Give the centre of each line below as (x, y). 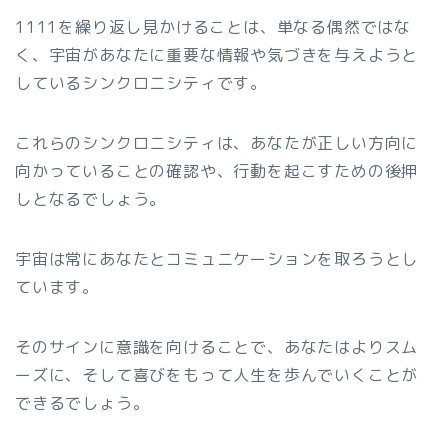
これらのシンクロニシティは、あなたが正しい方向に (217, 142)
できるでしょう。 (82, 402)
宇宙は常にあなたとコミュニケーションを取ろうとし (217, 258)
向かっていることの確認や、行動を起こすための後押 (217, 170)
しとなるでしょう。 (91, 198)
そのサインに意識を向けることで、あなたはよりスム (217, 346)
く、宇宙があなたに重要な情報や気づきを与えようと (217, 54)
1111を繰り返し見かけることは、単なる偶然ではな (213, 26)
